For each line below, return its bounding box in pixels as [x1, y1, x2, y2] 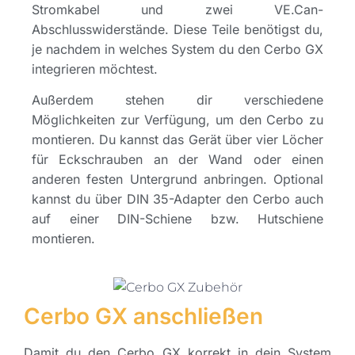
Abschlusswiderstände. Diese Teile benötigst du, [32, 21, 323, 38]
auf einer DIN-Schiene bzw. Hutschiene [32, 211, 323, 227]
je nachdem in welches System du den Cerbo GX [32, 41, 323, 58]
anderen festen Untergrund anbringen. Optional [32, 171, 323, 188]
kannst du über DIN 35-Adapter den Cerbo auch [32, 191, 323, 208]
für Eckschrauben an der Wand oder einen [32, 151, 323, 168]
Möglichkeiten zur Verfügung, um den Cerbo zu [32, 112, 323, 128]
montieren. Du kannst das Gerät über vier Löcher [32, 132, 323, 148]
